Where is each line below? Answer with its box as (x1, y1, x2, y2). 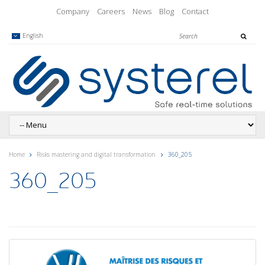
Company (56, 6, 89, 17)
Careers (97, 6, 125, 17)
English (21, 31, 44, 40)
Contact (182, 6, 209, 17)
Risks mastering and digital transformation (37, 150, 156, 159)
